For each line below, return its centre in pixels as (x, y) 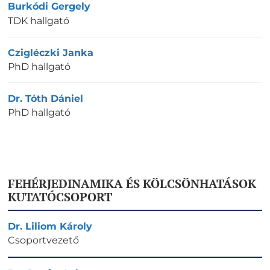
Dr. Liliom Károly (50, 226)
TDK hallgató (39, 20)
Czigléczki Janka (51, 52)
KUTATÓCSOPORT (60, 196)
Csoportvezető (43, 240)
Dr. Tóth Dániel (46, 98)
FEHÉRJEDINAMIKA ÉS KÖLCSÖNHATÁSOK (132, 183)
